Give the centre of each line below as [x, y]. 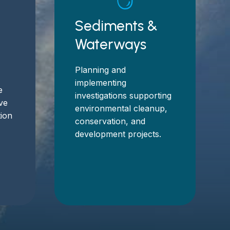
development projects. [118, 134]
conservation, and [110, 121]
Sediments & [116, 25]
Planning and [100, 70]
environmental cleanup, [121, 108]
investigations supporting [123, 95]
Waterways [110, 44]
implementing [100, 82]
